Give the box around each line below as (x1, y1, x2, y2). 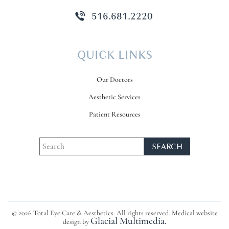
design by (62, 218, 90, 226)
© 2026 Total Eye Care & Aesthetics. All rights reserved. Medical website (11, 210, 218, 218)
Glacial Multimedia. (90, 217, 167, 227)
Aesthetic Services (88, 94, 141, 102)
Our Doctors (96, 76, 133, 84)
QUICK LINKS (77, 47, 152, 64)
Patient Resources (88, 111, 141, 119)
